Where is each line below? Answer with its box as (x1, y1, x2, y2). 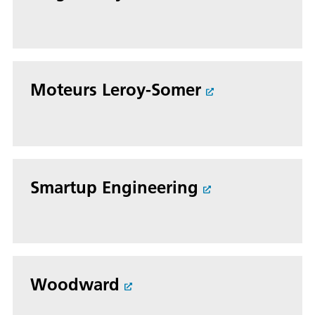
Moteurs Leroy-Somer (30, 78, 201, 100)
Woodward (30, 274, 120, 295)
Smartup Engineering (30, 176, 198, 198)
